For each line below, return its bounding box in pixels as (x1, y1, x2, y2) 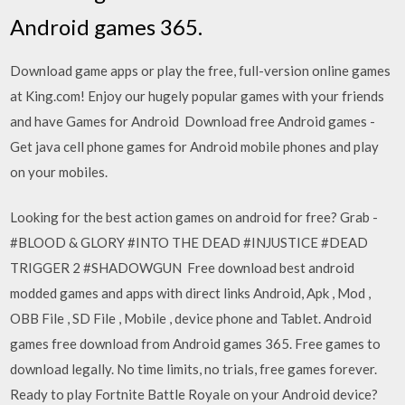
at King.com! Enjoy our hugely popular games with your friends (10, 87, 385, 104)
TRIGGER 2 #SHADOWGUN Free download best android (10, 259, 355, 276)
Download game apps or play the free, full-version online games (10, 61, 391, 79)
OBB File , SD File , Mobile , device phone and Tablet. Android (10, 310, 372, 326)
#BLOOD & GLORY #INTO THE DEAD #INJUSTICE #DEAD (10, 234, 369, 250)
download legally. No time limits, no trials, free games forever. (10, 361, 378, 377)
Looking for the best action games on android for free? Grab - (10, 209, 379, 225)
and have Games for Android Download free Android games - (10, 112, 376, 129)
